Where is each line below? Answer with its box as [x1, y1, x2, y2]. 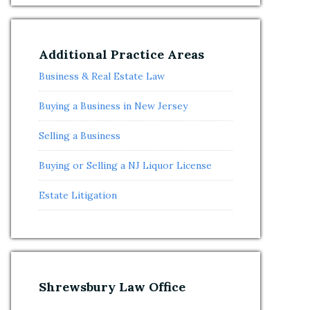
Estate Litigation [39, 189, 117, 201]
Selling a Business [39, 129, 120, 142]
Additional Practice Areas [39, 46, 204, 62]
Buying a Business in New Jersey [39, 100, 188, 112]
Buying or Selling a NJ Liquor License [39, 159, 212, 172]
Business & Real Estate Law [39, 70, 165, 82]
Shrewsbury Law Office [39, 279, 185, 295]
